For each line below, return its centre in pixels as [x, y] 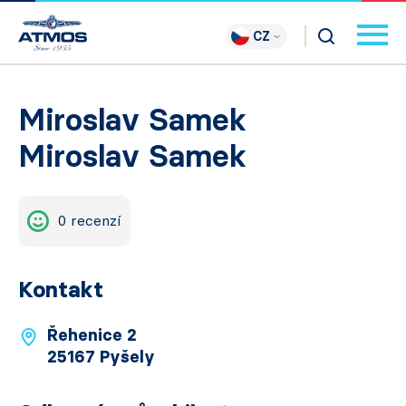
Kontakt [61, 290]
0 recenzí [90, 221]
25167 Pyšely [101, 357]
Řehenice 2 [92, 335]
